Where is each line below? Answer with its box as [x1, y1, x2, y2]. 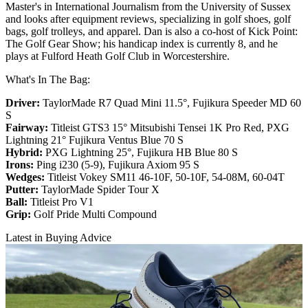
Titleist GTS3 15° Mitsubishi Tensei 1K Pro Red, [51, 121, 264, 133]
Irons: [5, 158, 36, 170]
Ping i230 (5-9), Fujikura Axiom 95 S [36, 158, 199, 170]
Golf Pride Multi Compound [34, 208, 157, 220]
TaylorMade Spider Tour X [41, 183, 159, 195]
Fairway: [5, 121, 51, 133]
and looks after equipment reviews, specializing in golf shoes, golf [5, 12, 291, 25]
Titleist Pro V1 [30, 195, 93, 208]
